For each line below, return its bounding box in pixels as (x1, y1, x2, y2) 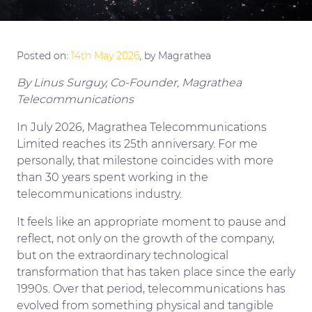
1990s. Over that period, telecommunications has (17, 281, 286, 295)
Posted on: (17, 49, 71, 62)
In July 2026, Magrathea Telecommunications (17, 120, 267, 134)
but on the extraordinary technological (17, 248, 228, 262)
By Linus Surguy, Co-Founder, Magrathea (17, 75, 242, 89)
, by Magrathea (139, 49, 211, 62)
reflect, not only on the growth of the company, (17, 231, 274, 245)
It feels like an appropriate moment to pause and (17, 214, 286, 228)
